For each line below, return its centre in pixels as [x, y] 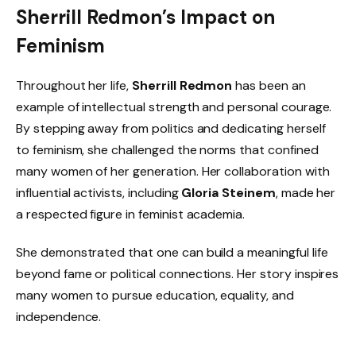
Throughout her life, [74, 85]
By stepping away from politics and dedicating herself [171, 128]
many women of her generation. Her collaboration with [173, 171]
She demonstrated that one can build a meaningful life [172, 252]
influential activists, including [99, 192]
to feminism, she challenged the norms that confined [167, 149]
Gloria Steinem [228, 192]
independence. [59, 316]
